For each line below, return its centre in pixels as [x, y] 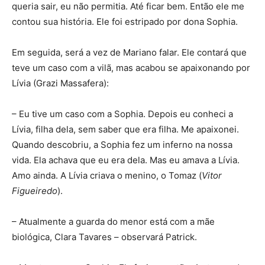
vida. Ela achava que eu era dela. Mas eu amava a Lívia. [126, 160]
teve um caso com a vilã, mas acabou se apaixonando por [131, 68]
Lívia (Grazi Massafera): [60, 83]
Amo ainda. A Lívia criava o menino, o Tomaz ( [107, 175]
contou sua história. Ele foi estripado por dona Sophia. [125, 22]
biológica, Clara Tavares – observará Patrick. [104, 237]
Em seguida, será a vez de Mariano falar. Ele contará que [129, 52]
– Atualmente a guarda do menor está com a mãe [113, 222]
